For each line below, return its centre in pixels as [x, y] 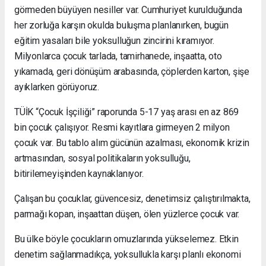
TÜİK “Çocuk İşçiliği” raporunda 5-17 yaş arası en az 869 [127, 112]
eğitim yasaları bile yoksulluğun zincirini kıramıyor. [114, 41]
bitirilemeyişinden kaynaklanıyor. [79, 174]
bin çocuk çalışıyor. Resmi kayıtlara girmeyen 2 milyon [122, 128]
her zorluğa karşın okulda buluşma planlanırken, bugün [121, 26]
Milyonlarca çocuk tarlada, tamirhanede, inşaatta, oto [118, 56]
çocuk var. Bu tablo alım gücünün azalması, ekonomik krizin [132, 143]
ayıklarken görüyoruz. [57, 87]
